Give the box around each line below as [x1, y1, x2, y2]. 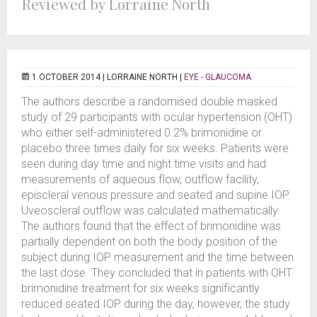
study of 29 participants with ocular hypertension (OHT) [21, 110, 292, 124]
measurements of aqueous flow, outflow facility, [21, 173, 259, 186]
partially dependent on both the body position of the [21, 235, 277, 248]
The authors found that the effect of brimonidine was [21, 219, 281, 233]
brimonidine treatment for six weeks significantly [21, 282, 260, 295]
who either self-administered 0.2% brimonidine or [21, 126, 262, 139]
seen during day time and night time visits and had [21, 157, 266, 171]
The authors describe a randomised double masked [21, 95, 277, 108]
